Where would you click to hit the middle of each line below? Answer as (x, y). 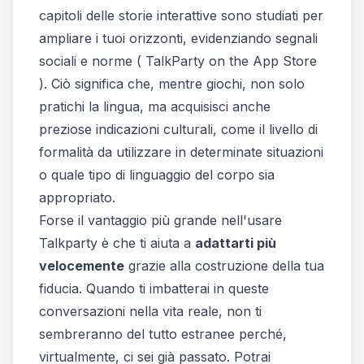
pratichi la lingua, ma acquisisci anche (155, 106)
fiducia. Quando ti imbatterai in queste (154, 288)
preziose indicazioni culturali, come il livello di (178, 129)
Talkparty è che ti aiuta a (117, 243)
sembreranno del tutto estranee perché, (163, 334)
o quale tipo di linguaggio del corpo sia (157, 174)
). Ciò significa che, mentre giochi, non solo (172, 83)
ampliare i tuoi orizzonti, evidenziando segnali (178, 38)
